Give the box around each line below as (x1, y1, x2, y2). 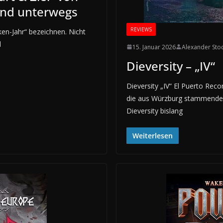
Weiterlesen (132, 130, 173, 140)
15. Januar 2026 (132, 42, 176, 51)
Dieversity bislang (126, 106, 183, 115)
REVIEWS (130, 25, 152, 33)
